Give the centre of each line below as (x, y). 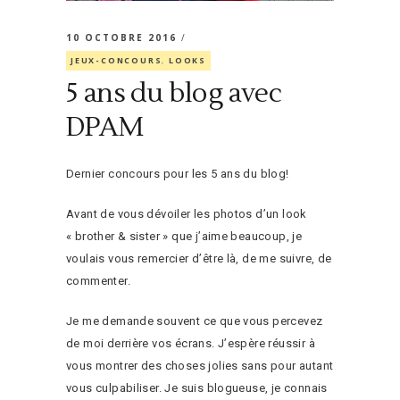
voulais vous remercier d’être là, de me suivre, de (199, 258)
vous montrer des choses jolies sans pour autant (200, 365)
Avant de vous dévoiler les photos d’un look (187, 213)
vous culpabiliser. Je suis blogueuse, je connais (197, 387)
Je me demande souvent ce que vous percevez (195, 321)
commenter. (98, 280)
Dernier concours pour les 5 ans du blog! (178, 173)
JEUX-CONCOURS (117, 60)
